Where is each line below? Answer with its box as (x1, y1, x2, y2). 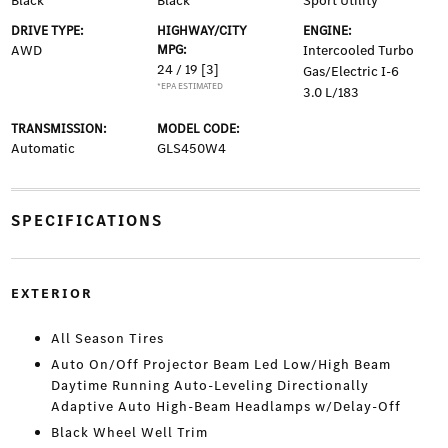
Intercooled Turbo (303, 41, 415, 60)
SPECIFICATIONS (10, 210, 163, 231)
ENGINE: (303, 22, 353, 39)
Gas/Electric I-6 (303, 62, 400, 81)
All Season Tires (50, 329, 164, 348)
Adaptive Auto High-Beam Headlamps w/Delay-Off (50, 397, 401, 416)
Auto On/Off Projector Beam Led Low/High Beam (50, 355, 391, 374)
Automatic (10, 139, 75, 158)
